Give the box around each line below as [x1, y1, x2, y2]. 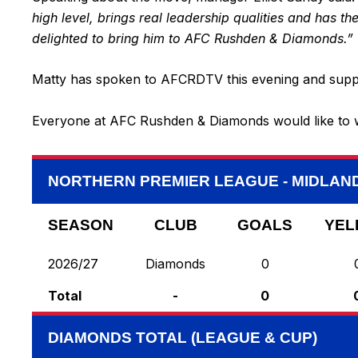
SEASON [48, 217, 113, 234]
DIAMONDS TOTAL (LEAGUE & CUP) [48, 329, 317, 347]
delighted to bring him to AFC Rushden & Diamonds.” [32, 30, 353, 46]
